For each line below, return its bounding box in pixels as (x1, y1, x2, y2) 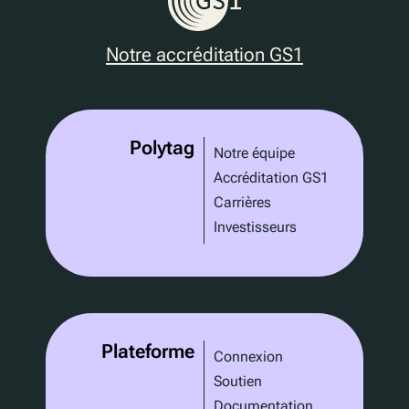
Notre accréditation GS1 (105, 44, 303, 67)
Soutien (213, 372, 262, 391)
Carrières (213, 194, 271, 212)
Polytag (129, 137, 194, 160)
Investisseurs (213, 218, 297, 236)
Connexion (213, 347, 283, 365)
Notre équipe (213, 143, 295, 162)
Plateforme (100, 341, 194, 363)
